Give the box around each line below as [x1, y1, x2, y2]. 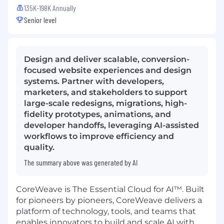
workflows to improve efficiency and [24, 131, 174, 141]
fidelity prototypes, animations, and [24, 109, 171, 119]
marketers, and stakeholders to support [24, 87, 187, 97]
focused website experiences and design [24, 65, 191, 75]
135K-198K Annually [24, 2, 76, 12]
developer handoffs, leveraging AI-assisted [24, 120, 199, 130]
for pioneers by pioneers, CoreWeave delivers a [16, 195, 202, 205]
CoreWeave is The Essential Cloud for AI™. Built [16, 184, 204, 194]
